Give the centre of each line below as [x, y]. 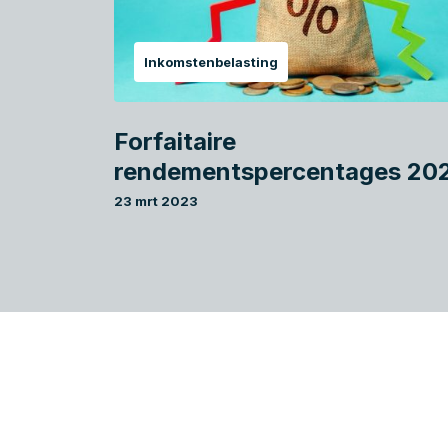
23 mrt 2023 [156, 201]
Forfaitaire [175, 142]
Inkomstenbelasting [211, 62]
